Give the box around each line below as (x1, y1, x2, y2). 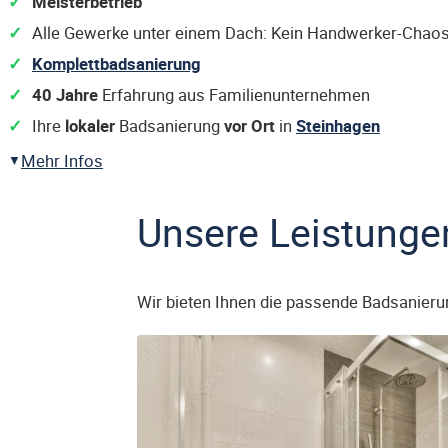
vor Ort (224, 114, 275, 137)
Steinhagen (296, 114, 380, 137)
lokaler (65, 114, 115, 137)
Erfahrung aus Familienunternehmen (98, 83, 370, 106)
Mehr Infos (21, 149, 103, 172)
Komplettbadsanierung (32, 52, 201, 75)
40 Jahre (32, 83, 98, 106)
